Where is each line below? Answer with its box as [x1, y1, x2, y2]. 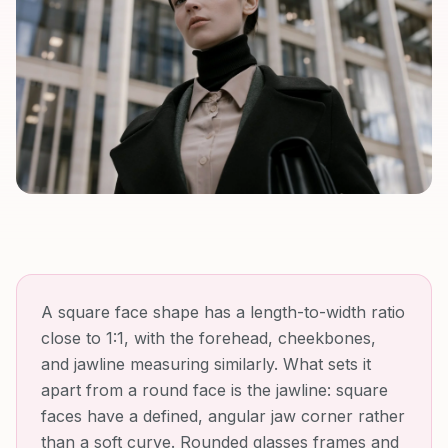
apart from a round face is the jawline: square [41, 380, 388, 401]
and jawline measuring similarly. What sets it [41, 354, 371, 375]
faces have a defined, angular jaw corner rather [41, 406, 405, 427]
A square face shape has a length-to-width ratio [41, 302, 405, 323]
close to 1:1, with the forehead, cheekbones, [41, 328, 376, 349]
